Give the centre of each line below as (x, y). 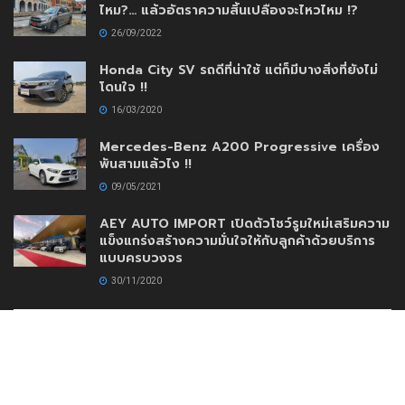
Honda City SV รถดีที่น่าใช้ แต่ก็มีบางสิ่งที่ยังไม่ (239, 70)
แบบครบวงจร (141, 258)
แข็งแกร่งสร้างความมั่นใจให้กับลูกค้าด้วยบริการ (237, 240)
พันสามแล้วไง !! (146, 164)
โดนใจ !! (123, 87)
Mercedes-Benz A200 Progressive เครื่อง (240, 146)
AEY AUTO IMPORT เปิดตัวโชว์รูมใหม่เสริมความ (245, 223)
